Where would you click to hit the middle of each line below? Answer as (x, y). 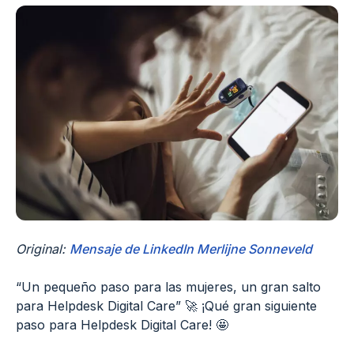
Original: (43, 249)
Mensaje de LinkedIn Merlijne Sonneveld (191, 249)
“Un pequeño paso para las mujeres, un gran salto (168, 286)
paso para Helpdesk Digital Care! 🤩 (122, 324)
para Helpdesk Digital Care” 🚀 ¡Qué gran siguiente (166, 305)
